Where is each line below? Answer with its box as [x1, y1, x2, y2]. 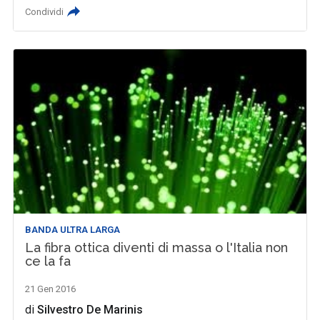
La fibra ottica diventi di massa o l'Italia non [25, 240, 289, 256]
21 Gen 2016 [25, 284, 76, 295]
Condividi [25, 6, 64, 17]
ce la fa [25, 254, 71, 269]
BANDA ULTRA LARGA [25, 224, 121, 236]
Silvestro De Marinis [37, 303, 144, 317]
